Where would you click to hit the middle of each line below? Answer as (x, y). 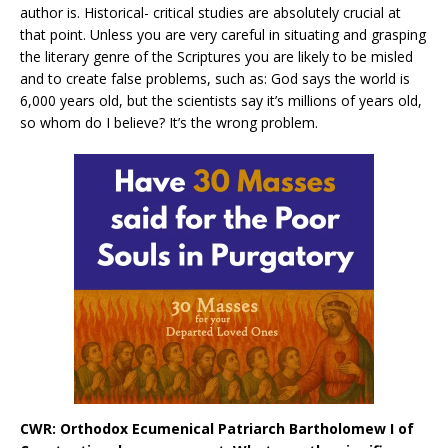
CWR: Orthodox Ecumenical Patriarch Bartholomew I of (217, 428)
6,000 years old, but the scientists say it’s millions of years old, (221, 100)
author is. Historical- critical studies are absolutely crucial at (210, 12)
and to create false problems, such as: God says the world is (215, 78)
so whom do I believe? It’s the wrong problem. (169, 122)
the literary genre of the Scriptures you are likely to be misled (216, 56)
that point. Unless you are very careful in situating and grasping (223, 34)
